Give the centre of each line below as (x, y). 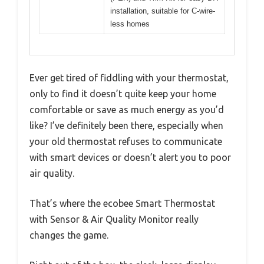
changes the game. (69, 235)
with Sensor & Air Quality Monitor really (114, 219)
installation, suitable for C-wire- (163, 11)
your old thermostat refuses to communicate (126, 141)
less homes (130, 24)
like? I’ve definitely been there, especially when (126, 125)
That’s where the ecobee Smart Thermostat (122, 203)
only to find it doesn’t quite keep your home (123, 93)
